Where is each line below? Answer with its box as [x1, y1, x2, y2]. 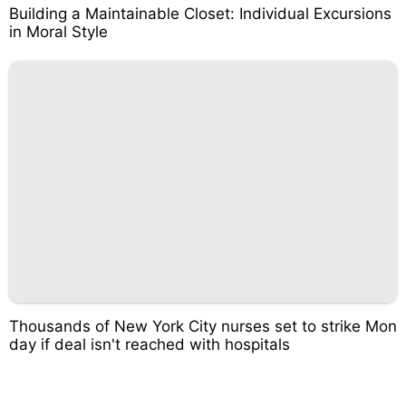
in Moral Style [9, 22, 108, 41]
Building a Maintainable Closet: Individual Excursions [9, 4, 391, 23]
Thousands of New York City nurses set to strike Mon [9, 317, 397, 335]
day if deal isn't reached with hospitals [9, 335, 290, 353]
